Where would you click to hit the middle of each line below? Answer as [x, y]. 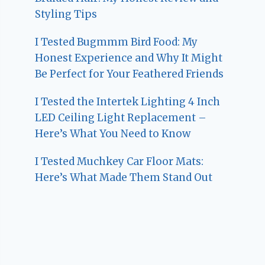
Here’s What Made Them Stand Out [124, 177]
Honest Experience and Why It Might [129, 58]
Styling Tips [66, 14]
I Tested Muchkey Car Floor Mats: [119, 161]
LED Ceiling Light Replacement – [121, 117]
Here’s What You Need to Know [113, 133]
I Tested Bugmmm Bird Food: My [117, 42]
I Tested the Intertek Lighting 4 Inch [128, 101]
